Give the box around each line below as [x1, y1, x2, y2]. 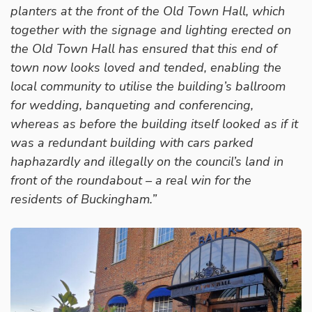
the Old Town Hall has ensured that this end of [10, 40, 277, 58]
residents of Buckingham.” [10, 191, 157, 208]
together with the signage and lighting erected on [10, 22, 291, 39]
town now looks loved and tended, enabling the [10, 59, 281, 77]
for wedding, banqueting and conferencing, [10, 97, 253, 114]
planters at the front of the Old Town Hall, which [10, 3, 285, 20]
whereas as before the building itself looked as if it [10, 116, 298, 133]
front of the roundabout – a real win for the [10, 172, 251, 189]
